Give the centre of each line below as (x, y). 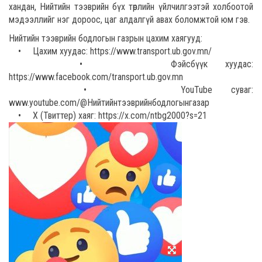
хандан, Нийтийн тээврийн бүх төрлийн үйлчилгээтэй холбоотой (131, 7)
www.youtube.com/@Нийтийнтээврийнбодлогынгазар (109, 103)
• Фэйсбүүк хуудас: (131, 64)
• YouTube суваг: (131, 90)
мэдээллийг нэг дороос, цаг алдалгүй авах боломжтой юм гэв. (129, 20)
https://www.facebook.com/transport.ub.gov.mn (96, 77)
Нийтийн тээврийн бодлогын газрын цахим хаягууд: (106, 39)
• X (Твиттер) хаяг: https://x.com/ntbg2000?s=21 (108, 116)
